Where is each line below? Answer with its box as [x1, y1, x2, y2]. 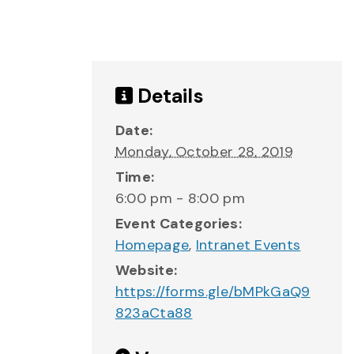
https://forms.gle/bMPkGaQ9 [115, 282, 311, 301]
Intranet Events [195, 235, 301, 254]
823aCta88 [115, 303, 193, 322]
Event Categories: [115, 214, 242, 233]
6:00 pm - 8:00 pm [115, 189, 245, 208]
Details [132, 83, 204, 109]
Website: [115, 261, 178, 280]
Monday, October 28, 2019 [115, 142, 293, 161]
